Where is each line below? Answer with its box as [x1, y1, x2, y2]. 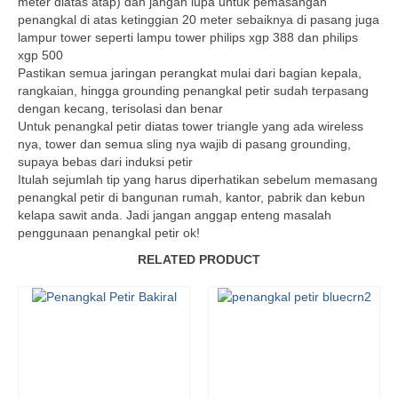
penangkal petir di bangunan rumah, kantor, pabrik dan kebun [18, 190, 365, 204]
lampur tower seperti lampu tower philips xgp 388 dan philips [18, 30, 358, 44]
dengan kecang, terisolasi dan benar [18, 101, 223, 115]
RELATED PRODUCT [138, 252, 260, 267]
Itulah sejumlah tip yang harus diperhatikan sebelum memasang [18, 172, 378, 187]
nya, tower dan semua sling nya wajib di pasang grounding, [18, 137, 351, 151]
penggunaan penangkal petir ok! [18, 226, 200, 240]
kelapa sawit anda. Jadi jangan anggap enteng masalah [18, 208, 331, 222]
